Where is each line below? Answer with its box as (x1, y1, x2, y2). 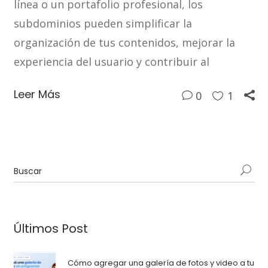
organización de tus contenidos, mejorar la (13, 35, 235, 50)
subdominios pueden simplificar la (13, 16, 192, 31)
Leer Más (13, 87, 60, 102)
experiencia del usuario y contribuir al (13, 54, 209, 69)
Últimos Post (13, 220, 88, 237)
